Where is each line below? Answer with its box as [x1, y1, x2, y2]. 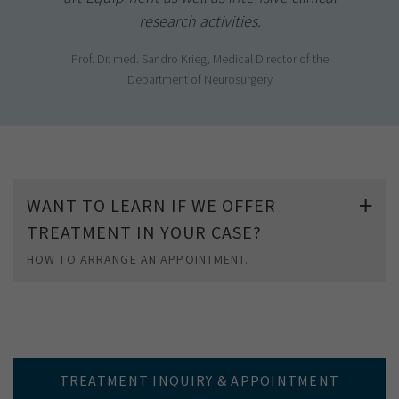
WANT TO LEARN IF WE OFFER [27, 193, 276, 216]
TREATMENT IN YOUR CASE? [27, 220, 262, 243]
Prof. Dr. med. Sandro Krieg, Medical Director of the [70, 50, 329, 67]
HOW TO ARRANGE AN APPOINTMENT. [27, 250, 249, 267]
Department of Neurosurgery [126, 70, 273, 87]
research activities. [138, 10, 261, 31]
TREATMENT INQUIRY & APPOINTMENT [59, 370, 340, 389]
